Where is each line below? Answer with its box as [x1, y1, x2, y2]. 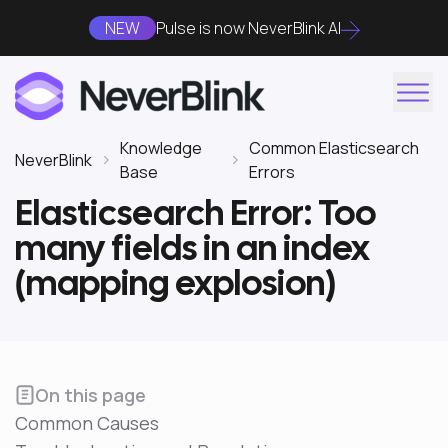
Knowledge [120, 137, 202, 159]
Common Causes [15, 411, 159, 435]
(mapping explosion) [15, 260, 336, 306]
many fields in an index [15, 225, 370, 271]
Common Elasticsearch [249, 137, 420, 159]
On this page [35, 383, 146, 407]
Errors [249, 161, 296, 183]
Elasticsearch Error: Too [15, 190, 376, 236]
